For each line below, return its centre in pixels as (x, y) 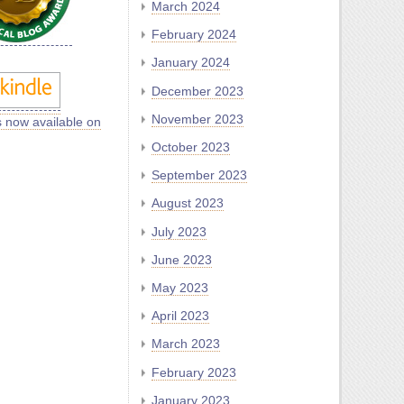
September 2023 (199, 175)
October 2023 (191, 147)
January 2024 (191, 63)
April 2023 (180, 316)
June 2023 (182, 259)
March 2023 (186, 344)
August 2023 (188, 203)
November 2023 (197, 119)
